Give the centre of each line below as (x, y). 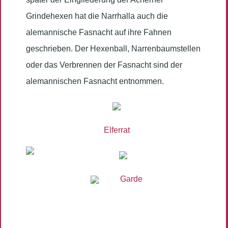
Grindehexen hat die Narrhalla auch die (97, 16)
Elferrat (117, 130)
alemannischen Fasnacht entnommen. (95, 81)
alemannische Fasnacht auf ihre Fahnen (99, 33)
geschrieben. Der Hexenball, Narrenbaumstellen (113, 49)
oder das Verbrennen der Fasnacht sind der (104, 65)
